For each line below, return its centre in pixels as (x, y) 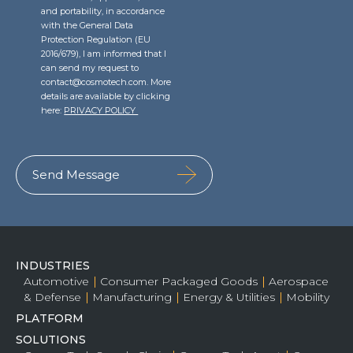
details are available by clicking (106, 96)
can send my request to (90, 68)
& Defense (52, 297)
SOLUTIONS (51, 340)
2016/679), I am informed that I (104, 54)
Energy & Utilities (229, 297)
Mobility (308, 297)
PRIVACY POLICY (101, 110)
